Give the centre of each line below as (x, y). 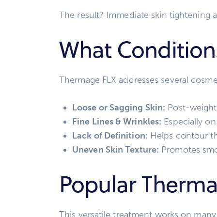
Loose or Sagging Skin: (119, 108)
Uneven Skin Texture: (116, 150)
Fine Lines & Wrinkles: (117, 122)
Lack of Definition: (110, 136)
